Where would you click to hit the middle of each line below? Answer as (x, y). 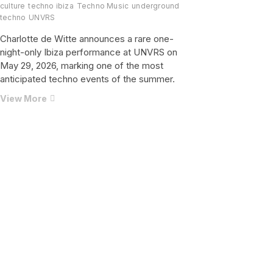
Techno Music (103, 6)
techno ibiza (51, 6)
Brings (61, 179)
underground (156, 6)
